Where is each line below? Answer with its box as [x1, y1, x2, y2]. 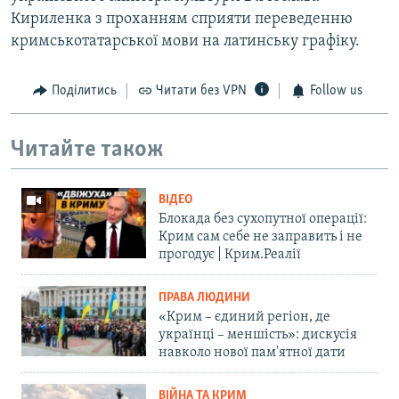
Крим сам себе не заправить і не [159, 230, 362, 245]
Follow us [309, 84, 362, 99]
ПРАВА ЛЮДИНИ [159, 291, 250, 305]
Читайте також [11, 137, 164, 162]
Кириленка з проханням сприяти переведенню [11, 11, 353, 28]
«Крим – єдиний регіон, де [159, 310, 330, 325]
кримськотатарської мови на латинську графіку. [11, 33, 360, 51]
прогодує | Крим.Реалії [159, 248, 301, 263]
